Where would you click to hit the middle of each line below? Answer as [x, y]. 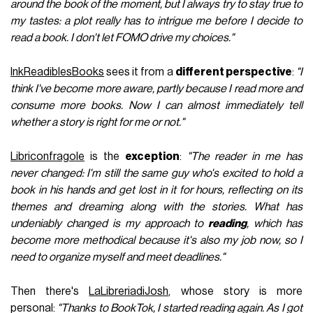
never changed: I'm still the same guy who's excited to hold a [156, 173]
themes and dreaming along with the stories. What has [156, 206]
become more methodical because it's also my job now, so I [156, 240]
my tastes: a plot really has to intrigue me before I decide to [156, 21]
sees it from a [140, 72]
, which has [275, 223]
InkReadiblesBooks [58, 72]
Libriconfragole [48, 156]
